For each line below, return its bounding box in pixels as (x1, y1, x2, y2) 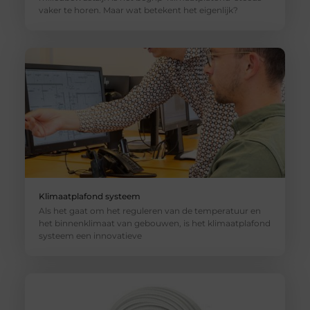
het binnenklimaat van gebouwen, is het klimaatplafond (38, 218, 271, 229)
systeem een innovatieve (38, 230, 142, 241)
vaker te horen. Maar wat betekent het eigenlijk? (38, 4, 238, 15)
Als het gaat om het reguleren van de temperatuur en (38, 206, 261, 217)
